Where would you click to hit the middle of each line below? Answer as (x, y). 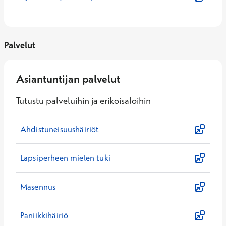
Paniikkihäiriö (44, 215)
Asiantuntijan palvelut (68, 79)
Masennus (38, 187)
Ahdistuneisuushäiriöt (60, 129)
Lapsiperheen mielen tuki (65, 158)
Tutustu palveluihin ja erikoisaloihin (83, 101)
